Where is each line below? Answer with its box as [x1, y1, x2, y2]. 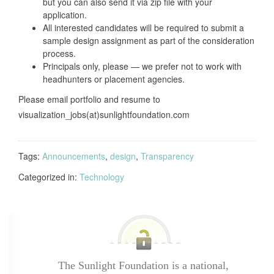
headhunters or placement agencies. [43, 73, 185, 85]
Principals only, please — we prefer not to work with [43, 60, 242, 72]
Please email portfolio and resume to [18, 93, 160, 105]
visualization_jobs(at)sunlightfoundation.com [18, 108, 190, 120]
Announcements [42, 150, 105, 162]
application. [43, 9, 87, 21]
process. [43, 47, 76, 59]
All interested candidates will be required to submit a [43, 21, 244, 34]
